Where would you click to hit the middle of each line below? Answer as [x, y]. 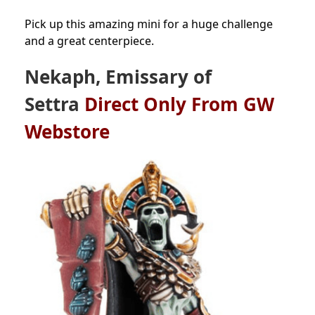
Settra [52, 104]
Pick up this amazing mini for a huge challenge [149, 24]
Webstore [70, 131]
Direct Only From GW [177, 104]
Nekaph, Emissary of [118, 76]
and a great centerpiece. [89, 40]
